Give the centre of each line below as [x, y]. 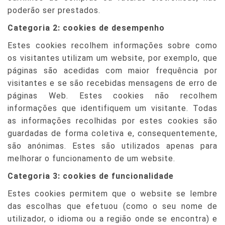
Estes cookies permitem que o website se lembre [113, 194]
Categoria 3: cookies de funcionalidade [91, 176]
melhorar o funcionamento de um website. [91, 158]
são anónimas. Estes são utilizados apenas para [113, 146]
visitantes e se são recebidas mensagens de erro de [113, 83]
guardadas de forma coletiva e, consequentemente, [113, 133]
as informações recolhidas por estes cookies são [113, 121]
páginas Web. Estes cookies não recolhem [113, 96]
